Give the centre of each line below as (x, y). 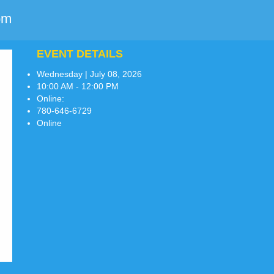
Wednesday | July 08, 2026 (89, 74)
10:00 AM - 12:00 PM (78, 87)
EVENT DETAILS (80, 54)
